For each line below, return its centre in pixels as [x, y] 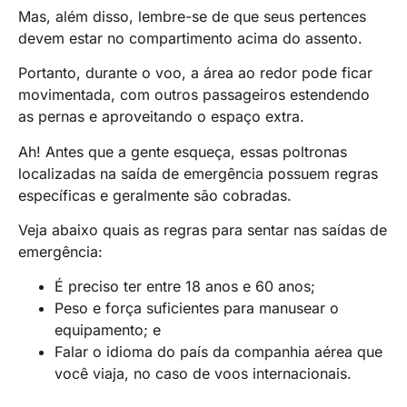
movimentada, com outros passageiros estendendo [194, 95]
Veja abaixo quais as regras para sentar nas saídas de [203, 230]
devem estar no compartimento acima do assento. [190, 38]
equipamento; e [108, 330]
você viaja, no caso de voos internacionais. [203, 374]
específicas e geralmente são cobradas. [155, 195]
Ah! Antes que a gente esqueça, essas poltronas [183, 151]
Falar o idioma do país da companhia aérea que [218, 352]
